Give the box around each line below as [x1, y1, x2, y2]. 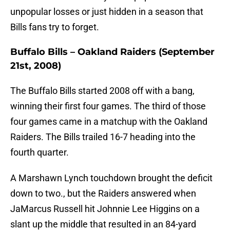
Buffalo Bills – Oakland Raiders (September [10, 46, 215, 58]
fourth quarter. [10, 147, 69, 158]
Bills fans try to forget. [10, 22, 99, 33]
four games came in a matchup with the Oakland [10, 116, 207, 127]
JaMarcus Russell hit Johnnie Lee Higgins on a [10, 203, 200, 215]
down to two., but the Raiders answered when [10, 188, 196, 199]
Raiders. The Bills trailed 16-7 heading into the [10, 131, 196, 143]
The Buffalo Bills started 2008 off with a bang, [10, 85, 195, 97]
